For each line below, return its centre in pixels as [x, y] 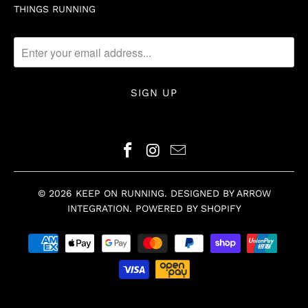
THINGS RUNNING [55, 9]
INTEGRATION [98, 209]
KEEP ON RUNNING [120, 194]
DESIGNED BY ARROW [220, 194]
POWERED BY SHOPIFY [188, 209]
